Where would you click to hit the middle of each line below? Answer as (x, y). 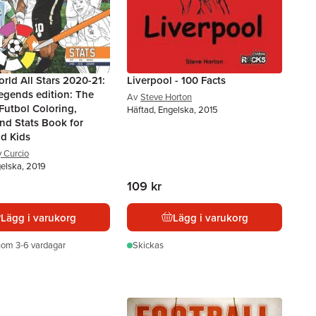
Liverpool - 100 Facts (176, 80)
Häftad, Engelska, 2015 (172, 110)
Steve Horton (166, 97)
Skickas (148, 245)
